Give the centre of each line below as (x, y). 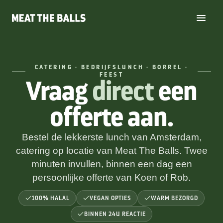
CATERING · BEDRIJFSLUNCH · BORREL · (111, 67)
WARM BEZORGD (174, 198)
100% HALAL (51, 198)
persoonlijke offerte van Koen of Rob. (111, 177)
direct (123, 91)
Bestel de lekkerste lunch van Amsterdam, (111, 137)
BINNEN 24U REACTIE (115, 214)
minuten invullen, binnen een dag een (111, 164)
